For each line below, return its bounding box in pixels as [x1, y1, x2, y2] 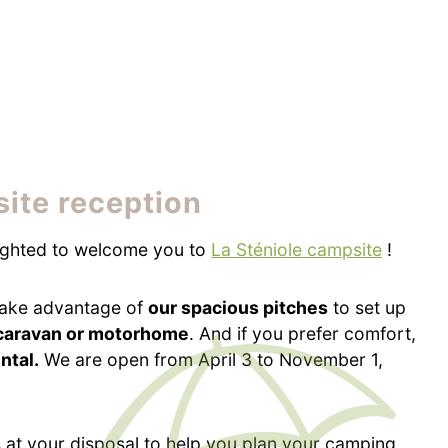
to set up [328, 296, 407, 318]
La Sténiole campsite [211, 238, 383, 260]
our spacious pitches [148, 296, 329, 318]
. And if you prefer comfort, [189, 322, 417, 344]
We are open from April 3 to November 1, [39, 348, 384, 370]
